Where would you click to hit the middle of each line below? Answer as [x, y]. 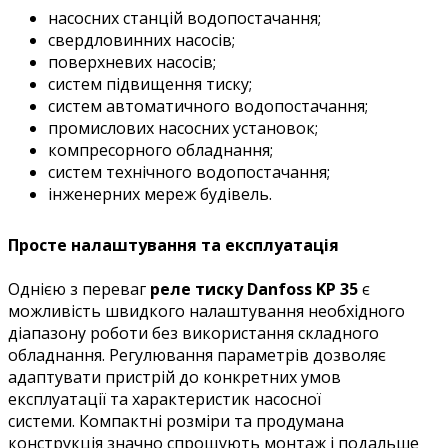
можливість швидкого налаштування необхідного [206, 310]
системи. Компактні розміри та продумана [176, 420]
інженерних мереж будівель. [160, 194]
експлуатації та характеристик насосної [164, 398]
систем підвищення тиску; [150, 84]
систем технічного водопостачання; [189, 172]
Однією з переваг [79, 288]
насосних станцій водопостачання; [184, 18]
